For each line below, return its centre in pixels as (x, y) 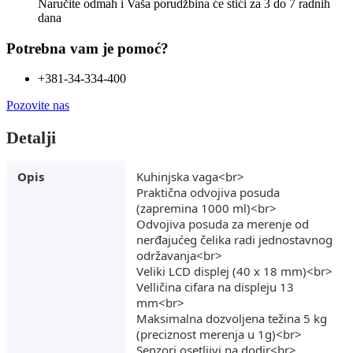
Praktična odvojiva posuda (208, 192)
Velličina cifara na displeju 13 (215, 286)
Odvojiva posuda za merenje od (223, 223)
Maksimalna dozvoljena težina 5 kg (232, 318)
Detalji (31, 137)
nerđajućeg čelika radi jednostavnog (234, 239)
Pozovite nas (38, 106)
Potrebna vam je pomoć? (87, 48)
